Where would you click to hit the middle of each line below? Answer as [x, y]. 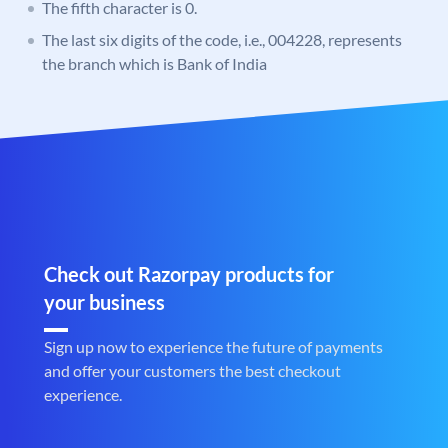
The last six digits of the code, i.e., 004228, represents [222, 40]
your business [104, 302]
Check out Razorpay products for [189, 274]
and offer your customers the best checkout [192, 371]
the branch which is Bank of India [154, 64]
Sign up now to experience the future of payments [213, 347]
